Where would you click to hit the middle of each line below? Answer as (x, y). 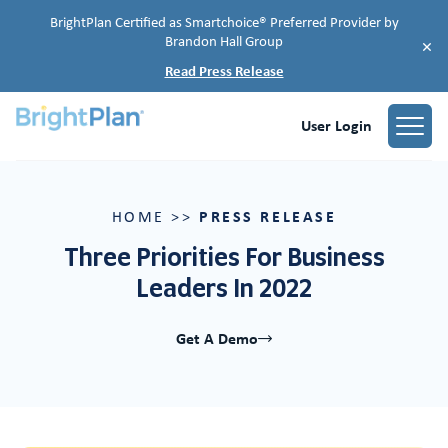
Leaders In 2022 (224, 287)
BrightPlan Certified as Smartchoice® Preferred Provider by (224, 21)
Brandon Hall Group (224, 40)
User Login (336, 125)
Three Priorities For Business (224, 256)
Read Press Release (224, 71)
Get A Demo (217, 338)
